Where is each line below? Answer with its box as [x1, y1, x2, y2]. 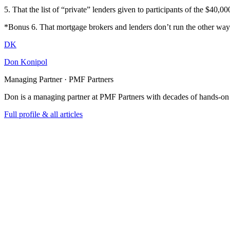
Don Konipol [4, 57, 47, 66]
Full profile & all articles [4, 109, 83, 119]
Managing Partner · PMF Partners [4, 74, 113, 84]
